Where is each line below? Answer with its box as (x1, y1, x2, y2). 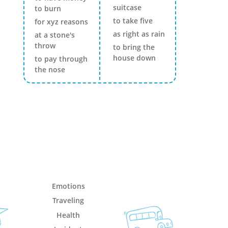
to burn (35, 4, 61, 13)
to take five (112, 15, 153, 25)
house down (112, 52, 156, 63)
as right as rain (112, 28, 165, 39)
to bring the (112, 42, 155, 52)
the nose (35, 65, 65, 74)
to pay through (35, 54, 88, 64)
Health (56, 210, 80, 220)
